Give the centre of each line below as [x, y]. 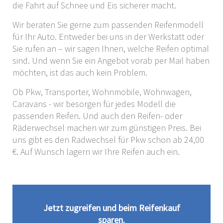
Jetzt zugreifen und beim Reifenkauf [111, 208]
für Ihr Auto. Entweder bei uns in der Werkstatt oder [108, 36]
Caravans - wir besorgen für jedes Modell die [94, 104]
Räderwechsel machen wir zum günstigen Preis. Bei [107, 127]
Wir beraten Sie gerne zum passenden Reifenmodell [108, 24]
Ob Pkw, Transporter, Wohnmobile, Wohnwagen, [102, 92]
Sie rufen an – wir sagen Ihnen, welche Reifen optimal [111, 48]
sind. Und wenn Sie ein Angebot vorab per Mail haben [111, 60]
